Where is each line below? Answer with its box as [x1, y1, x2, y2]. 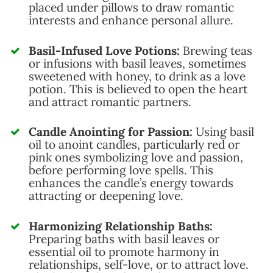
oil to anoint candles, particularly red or [29, 137, 239, 152]
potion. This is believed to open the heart [29, 81, 247, 96]
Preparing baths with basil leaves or [29, 232, 219, 247]
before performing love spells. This [29, 163, 213, 178]
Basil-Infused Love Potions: [29, 43, 180, 58]
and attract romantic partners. [29, 94, 191, 109]
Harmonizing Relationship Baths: [29, 219, 213, 234]
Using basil [193, 124, 254, 140]
